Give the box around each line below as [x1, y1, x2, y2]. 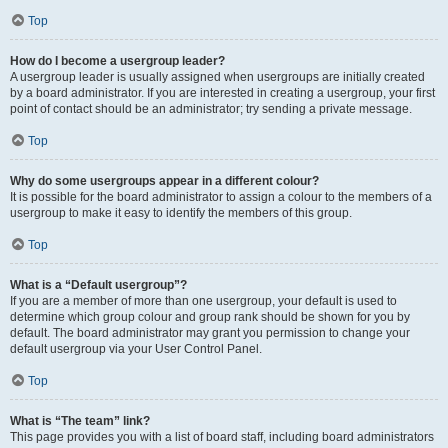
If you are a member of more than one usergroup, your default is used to [10, 294, 397, 308]
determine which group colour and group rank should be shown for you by [10, 310, 410, 324]
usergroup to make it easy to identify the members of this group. [10, 206, 352, 220]
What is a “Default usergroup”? [10, 278, 187, 292]
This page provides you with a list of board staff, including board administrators [10, 430, 434, 444]
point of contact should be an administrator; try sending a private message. [10, 102, 412, 116]
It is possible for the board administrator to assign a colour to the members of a [10, 190, 432, 204]
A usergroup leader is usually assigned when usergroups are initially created [10, 70, 425, 84]
